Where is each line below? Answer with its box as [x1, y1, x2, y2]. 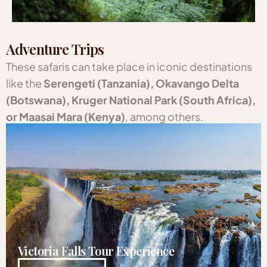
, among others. [125, 110, 203, 124]
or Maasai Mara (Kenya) [6, 110, 125, 124]
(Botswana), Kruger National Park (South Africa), [6, 93, 256, 107]
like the [6, 76, 44, 91]
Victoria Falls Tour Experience [18, 243, 175, 259]
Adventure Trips [6, 39, 104, 59]
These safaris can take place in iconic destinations [6, 60, 252, 74]
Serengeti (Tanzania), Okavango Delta [44, 76, 239, 91]
